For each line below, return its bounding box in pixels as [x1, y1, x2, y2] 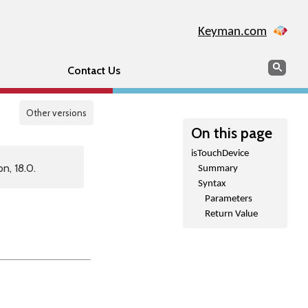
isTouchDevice [191, 148, 249, 159]
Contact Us [67, 64, 120, 77]
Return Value [205, 209, 258, 219]
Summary [198, 164, 238, 174]
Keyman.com [198, 25, 267, 38]
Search [267, 59, 299, 72]
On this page [191, 124, 272, 142]
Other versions [26, 107, 87, 118]
